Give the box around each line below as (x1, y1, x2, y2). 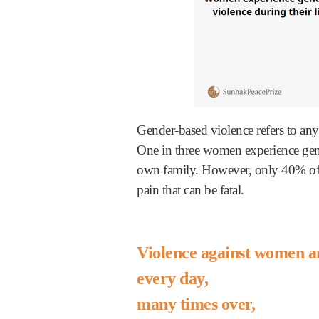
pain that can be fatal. (137, 182, 247, 197)
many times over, (137, 294, 255, 313)
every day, (137, 268, 208, 288)
